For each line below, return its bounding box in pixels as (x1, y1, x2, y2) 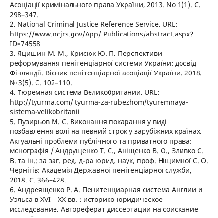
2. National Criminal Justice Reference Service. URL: (9, 19, 177, 29)
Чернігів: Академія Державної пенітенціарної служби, (9, 165, 192, 175)
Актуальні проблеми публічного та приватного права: (9, 136, 192, 146)
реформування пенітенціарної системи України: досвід (9, 58, 196, 68)
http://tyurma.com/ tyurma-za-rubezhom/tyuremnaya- (9, 97, 188, 107)
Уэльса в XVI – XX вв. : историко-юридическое (9, 195, 163, 204)
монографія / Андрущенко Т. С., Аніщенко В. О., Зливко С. (9, 146, 203, 156)
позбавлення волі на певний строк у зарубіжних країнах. (9, 127, 202, 136)
